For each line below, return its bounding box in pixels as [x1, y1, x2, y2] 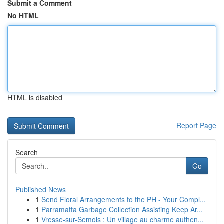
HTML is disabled [7, 92, 62, 102]
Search [15, 147, 38, 157]
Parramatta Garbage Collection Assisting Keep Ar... [41, 204, 203, 214]
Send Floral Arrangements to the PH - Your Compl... [41, 194, 206, 204]
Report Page [176, 120, 216, 130]
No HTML [7, 10, 39, 20]
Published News [15, 184, 66, 194]
